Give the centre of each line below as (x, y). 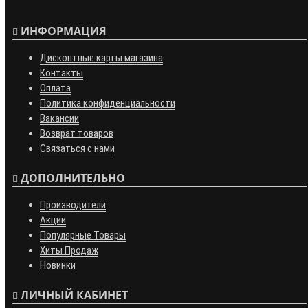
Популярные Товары (83, 235)
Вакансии (59, 119)
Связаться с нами (77, 149)
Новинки (58, 266)
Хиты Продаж (69, 251)
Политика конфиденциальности (108, 103)
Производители (73, 205)
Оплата (55, 88)
